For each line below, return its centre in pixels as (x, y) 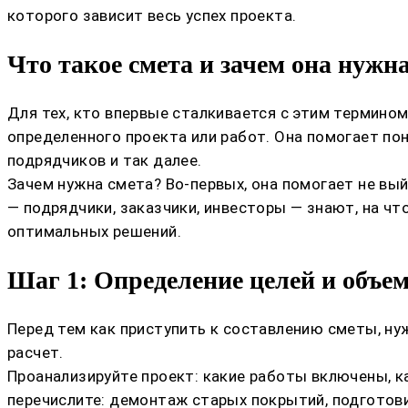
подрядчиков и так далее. (105, 160)
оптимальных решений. (94, 231)
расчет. (36, 353)
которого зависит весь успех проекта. (152, 15)
